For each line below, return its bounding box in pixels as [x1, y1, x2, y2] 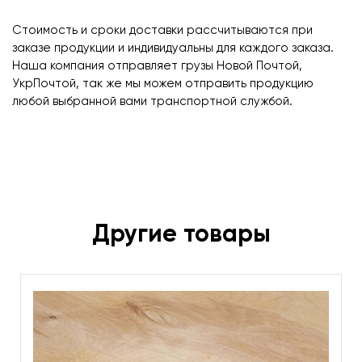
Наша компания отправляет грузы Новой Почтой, [12, 59, 302, 72]
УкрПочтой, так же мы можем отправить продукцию [12, 77, 314, 90]
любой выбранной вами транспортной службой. [12, 95, 293, 107]
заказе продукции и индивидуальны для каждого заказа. [12, 41, 334, 54]
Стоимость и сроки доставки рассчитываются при [12, 23, 313, 36]
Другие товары [91, 222, 271, 247]
